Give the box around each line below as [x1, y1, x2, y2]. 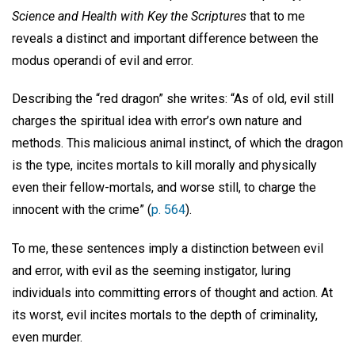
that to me [246, 8, 305, 24]
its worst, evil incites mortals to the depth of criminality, [12, 307, 318, 323]
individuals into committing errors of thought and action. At [12, 285, 333, 301]
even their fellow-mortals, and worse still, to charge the [12, 180, 316, 196]
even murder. [12, 330, 82, 345]
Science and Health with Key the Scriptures [12, 8, 246, 24]
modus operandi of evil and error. [12, 52, 193, 68]
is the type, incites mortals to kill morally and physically [12, 158, 317, 174]
